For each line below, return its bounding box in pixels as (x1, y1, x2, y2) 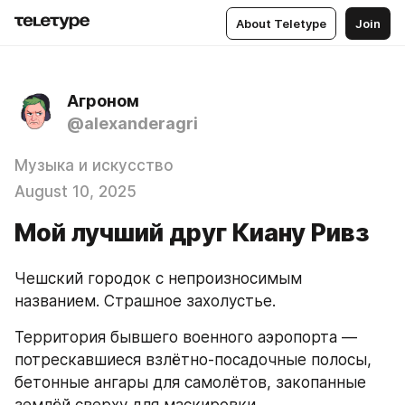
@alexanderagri (67, 114, 198, 133)
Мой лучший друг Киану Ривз (14, 218, 370, 248)
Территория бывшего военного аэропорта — (14, 328, 357, 346)
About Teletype (236, 15, 326, 31)
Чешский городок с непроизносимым (14, 269, 302, 287)
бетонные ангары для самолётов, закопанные (14, 373, 366, 391)
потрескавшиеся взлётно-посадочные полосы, (14, 351, 372, 369)
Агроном (67, 91, 139, 110)
